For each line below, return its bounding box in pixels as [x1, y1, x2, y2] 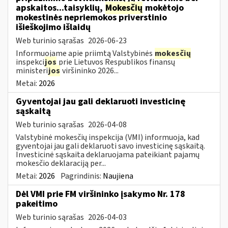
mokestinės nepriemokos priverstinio [16, 11, 167, 24]
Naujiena [103, 170, 133, 182]
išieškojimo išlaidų [16, 20, 91, 34]
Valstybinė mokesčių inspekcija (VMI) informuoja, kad [16, 131, 199, 143]
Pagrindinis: [61, 170, 103, 182]
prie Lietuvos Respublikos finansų [57, 56, 175, 68]
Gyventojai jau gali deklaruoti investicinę [16, 95, 185, 108]
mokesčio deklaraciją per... [16, 157, 106, 169]
